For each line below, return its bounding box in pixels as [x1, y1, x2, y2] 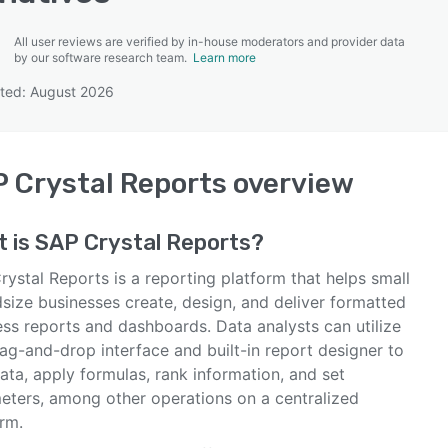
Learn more [193, 50, 256, 65]
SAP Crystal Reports [35, 229, 251, 256]
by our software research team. [14, 50, 193, 65]
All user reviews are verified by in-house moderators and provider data [14, 34, 405, 49]
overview [227, 167, 354, 200]
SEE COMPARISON [161, 91, 277, 107]
